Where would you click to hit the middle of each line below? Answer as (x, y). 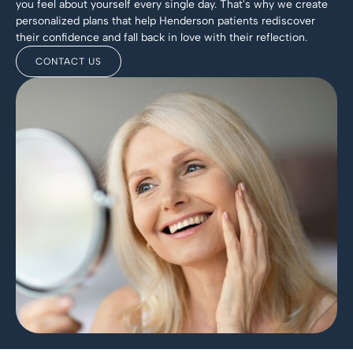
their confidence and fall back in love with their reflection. (162, 37)
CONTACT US (69, 61)
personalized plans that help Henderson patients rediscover (165, 20)
